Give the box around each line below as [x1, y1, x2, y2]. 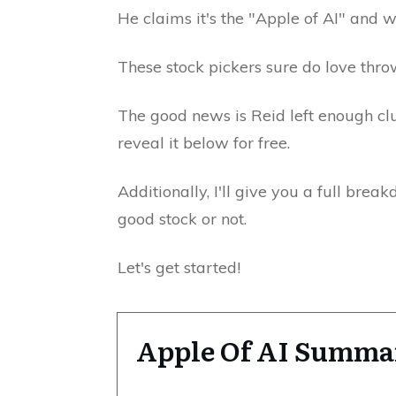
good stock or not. [118, 209, 247, 229]
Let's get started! [118, 257, 240, 278]
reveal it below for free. [118, 133, 290, 153]
